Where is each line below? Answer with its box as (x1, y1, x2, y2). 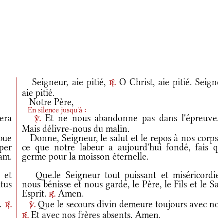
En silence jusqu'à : (22, 106, 87, 114)
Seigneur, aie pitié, (22, 76, 109, 88)
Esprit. (22, 188, 49, 199)
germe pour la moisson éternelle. (22, 151, 149, 162)
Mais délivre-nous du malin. (22, 123, 130, 134)
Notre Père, (22, 96, 74, 108)
